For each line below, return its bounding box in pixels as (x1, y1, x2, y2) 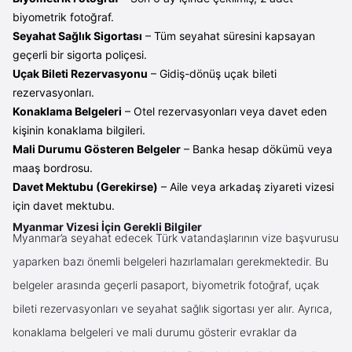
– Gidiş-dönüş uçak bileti (148, 66, 277, 80)
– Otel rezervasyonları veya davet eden (122, 104, 327, 118)
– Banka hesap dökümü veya (181, 141, 332, 156)
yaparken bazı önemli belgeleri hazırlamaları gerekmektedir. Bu (13, 254, 328, 268)
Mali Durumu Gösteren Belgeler (13, 141, 181, 156)
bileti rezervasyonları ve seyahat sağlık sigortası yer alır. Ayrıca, (13, 301, 332, 315)
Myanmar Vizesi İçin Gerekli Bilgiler (13, 219, 202, 233)
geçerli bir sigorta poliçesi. (13, 47, 147, 61)
